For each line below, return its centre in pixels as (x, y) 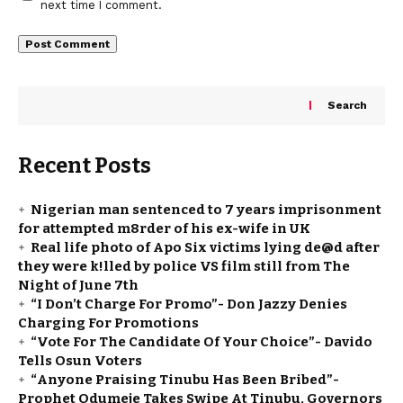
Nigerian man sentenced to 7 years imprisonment (206, 209)
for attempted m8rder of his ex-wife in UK (164, 228)
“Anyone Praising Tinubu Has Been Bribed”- (185, 379)
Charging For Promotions (108, 322)
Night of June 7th (78, 285)
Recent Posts (85, 165)
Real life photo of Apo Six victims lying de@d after (205, 247)
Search (347, 106)
